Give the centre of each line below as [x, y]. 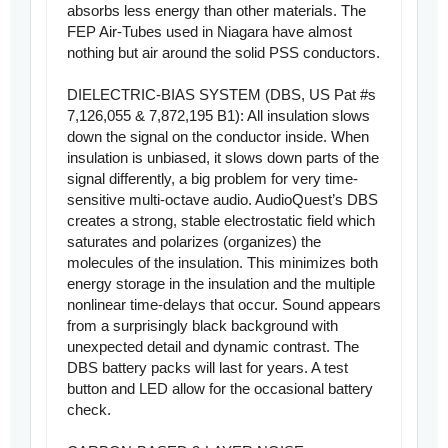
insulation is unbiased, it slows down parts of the [223, 158]
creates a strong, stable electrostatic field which [221, 221]
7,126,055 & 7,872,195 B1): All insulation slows [218, 116]
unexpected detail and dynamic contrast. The [213, 347]
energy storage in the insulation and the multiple [221, 284]
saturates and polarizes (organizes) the [194, 242]
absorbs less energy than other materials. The [216, 11]
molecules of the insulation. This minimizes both [222, 263]
